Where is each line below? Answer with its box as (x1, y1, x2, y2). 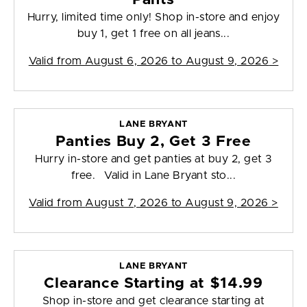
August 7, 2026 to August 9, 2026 (85, 197, 269, 209)
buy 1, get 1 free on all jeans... (77, 28, 230, 40)
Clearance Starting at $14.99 (44, 276, 263, 291)
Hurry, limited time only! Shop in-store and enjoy (27, 12, 280, 23)
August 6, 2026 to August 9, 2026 (84, 56, 269, 67)
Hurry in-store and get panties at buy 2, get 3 (35, 153, 272, 165)
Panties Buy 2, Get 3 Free (56, 134, 251, 149)
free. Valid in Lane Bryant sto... (71, 170, 236, 182)
